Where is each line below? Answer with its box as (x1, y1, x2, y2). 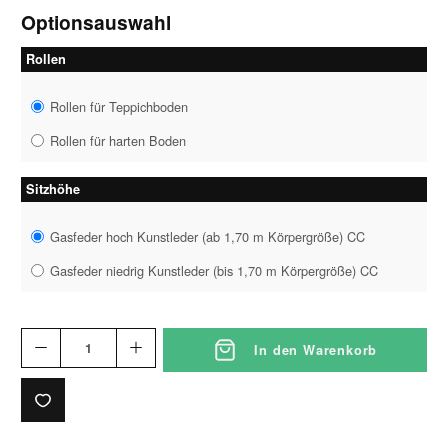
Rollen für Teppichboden (50, 96, 189, 116)
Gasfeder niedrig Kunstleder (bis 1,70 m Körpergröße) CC (50, 260, 379, 280)
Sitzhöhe (26, 179, 80, 198)
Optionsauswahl (21, 7, 171, 36)
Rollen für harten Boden (50, 130, 187, 150)
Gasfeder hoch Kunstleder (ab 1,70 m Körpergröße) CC (50, 226, 366, 246)
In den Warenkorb (254, 340, 378, 359)
